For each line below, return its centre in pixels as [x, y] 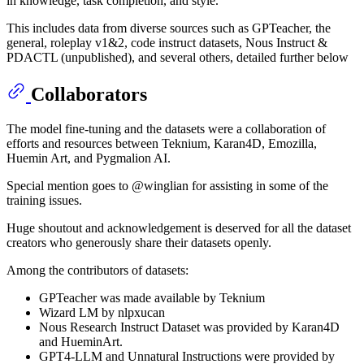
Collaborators [89, 94]
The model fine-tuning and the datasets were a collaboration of [166, 128]
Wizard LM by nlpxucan [102, 312]
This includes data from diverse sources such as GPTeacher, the [169, 28]
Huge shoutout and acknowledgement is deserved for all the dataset [179, 227]
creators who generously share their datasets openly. [139, 242]
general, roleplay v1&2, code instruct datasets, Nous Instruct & [167, 42]
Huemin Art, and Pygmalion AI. [89, 158]
